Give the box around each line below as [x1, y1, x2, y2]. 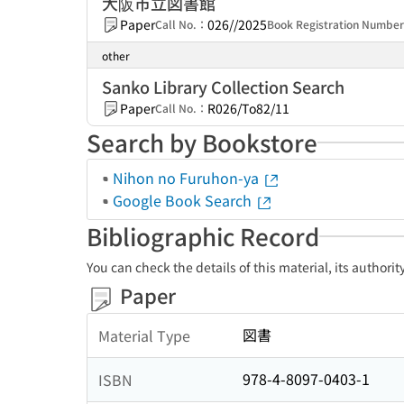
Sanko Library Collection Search [102, 75, 344, 98]
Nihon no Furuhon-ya [113, 167, 262, 188]
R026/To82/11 [207, 99, 289, 117]
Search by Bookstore [87, 125, 317, 159]
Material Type [98, 324, 190, 346]
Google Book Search [113, 189, 255, 211]
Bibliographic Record [87, 219, 319, 252]
